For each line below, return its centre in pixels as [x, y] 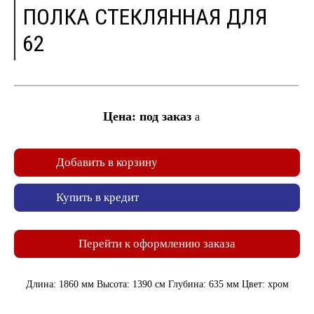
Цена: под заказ [149, 116]
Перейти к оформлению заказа [157, 244]
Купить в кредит [97, 197]
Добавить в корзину [107, 162]
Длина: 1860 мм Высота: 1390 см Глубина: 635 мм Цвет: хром [157, 284]
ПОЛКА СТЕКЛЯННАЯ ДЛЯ [145, 17]
